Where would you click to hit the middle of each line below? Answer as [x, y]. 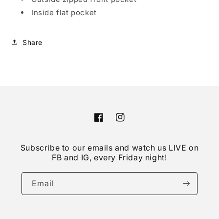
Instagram [133, 123]
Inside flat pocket [64, 13]
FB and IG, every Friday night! [109, 158]
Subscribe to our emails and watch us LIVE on [109, 148]
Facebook [111, 123]
